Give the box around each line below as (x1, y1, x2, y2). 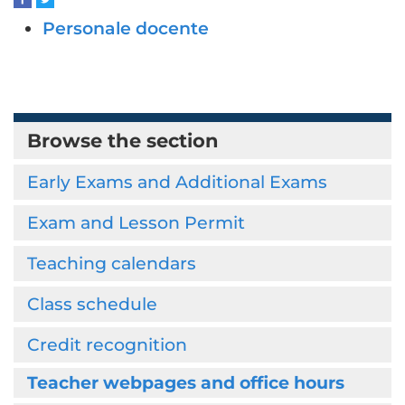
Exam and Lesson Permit (27, 212, 245, 233)
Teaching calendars (27, 252, 196, 274)
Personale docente (42, 18, 209, 39)
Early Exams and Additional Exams (27, 171, 327, 193)
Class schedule (27, 293, 157, 315)
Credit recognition (27, 334, 187, 355)
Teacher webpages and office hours (27, 372, 344, 393)
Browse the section (27, 129, 219, 152)
